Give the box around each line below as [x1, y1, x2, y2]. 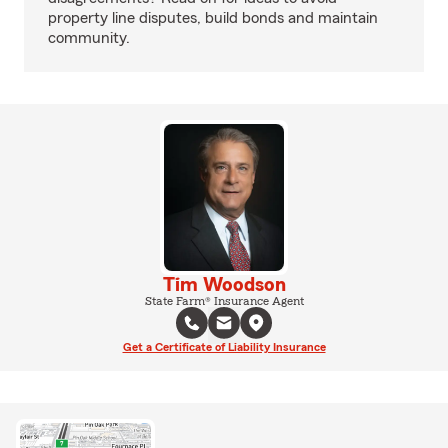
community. [48, 30, 130, 46]
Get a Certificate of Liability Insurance [122, 340, 326, 353]
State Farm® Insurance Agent [144, 294, 304, 307]
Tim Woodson [162, 274, 286, 295]
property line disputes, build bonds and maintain [48, 10, 378, 26]
